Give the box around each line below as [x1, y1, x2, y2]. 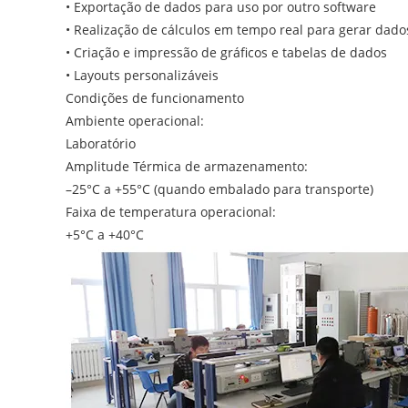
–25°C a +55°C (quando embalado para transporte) [66, 180, 373, 199]
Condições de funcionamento [66, 89, 244, 107]
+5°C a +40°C [66, 226, 144, 244]
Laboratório [66, 135, 136, 153]
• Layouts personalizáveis [66, 66, 219, 85]
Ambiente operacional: [66, 112, 204, 130]
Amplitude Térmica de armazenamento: [66, 158, 308, 176]
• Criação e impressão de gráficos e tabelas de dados [66, 44, 387, 62]
